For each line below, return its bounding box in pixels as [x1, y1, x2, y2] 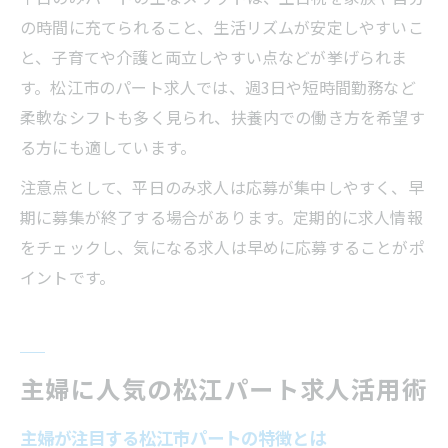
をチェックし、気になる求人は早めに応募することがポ [20, 234, 425, 259]
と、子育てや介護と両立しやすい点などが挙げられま [20, 44, 408, 69]
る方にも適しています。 [20, 134, 197, 159]
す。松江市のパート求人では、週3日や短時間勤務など [20, 74, 416, 99]
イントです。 [20, 264, 116, 289]
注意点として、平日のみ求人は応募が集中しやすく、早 [20, 174, 424, 199]
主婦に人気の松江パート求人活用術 [20, 370, 428, 406]
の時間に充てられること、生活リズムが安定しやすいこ [20, 14, 424, 39]
